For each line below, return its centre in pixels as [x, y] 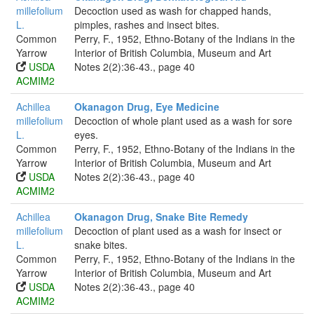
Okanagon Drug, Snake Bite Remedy [161, 217]
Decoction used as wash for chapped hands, [173, 11]
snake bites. [101, 245]
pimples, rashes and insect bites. [147, 25]
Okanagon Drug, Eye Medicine [147, 107]
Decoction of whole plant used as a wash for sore [183, 121]
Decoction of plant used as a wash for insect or [178, 231]
